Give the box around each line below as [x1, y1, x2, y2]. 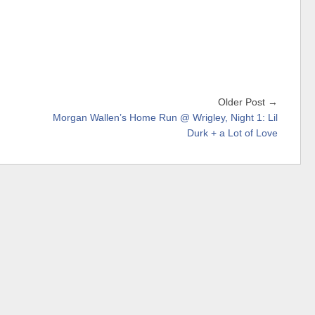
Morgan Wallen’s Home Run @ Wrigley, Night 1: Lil [53, 112, 278, 123]
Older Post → [218, 96, 278, 108]
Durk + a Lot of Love [187, 127, 278, 139]
